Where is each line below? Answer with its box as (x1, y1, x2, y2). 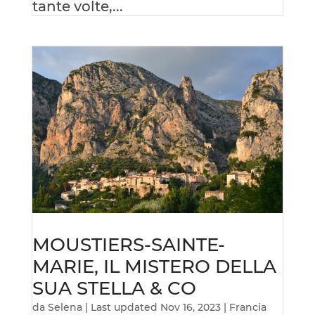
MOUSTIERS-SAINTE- (32, 233, 225, 257)
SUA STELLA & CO (32, 277, 196, 300)
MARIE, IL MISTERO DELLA (32, 255, 276, 278)
